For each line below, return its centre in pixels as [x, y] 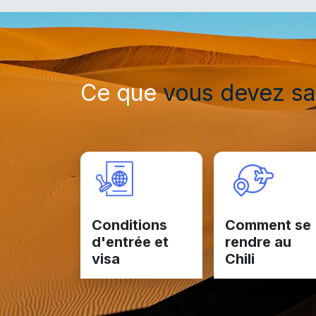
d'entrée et [130, 242]
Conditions [129, 225]
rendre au [258, 242]
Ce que [122, 92]
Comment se [268, 225]
